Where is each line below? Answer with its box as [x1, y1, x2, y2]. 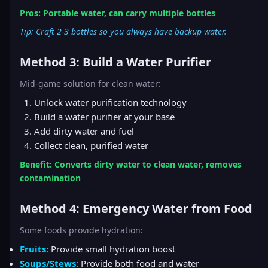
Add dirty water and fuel [34, 125, 134, 137]
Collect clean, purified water [34, 139, 148, 151]
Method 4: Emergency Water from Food [20, 200, 252, 217]
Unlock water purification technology [34, 96, 187, 108]
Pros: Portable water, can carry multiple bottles [20, 7, 215, 19]
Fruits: [20, 243, 48, 255]
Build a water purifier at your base [34, 111, 175, 123]
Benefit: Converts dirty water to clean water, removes [20, 159, 242, 170]
